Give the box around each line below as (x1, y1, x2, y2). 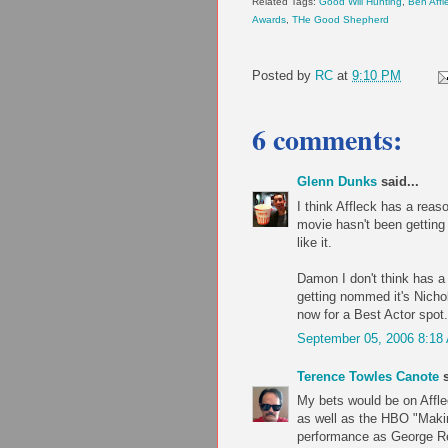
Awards (252, 14, 286, 26)
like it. (297, 234, 332, 250)
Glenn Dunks (297, 174, 377, 190)
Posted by (252, 68, 315, 84)
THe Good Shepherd (292, 14, 389, 26)
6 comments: (252, 119, 402, 161)
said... (377, 174, 419, 190)
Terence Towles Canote (297, 368, 439, 384)
